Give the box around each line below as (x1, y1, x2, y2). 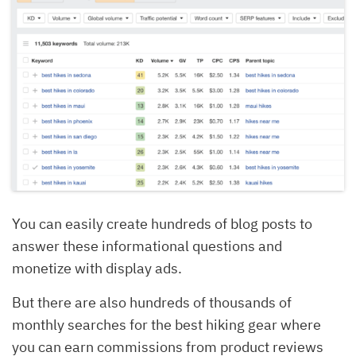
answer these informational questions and (12, 237, 282, 256)
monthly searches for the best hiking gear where (12, 315, 321, 335)
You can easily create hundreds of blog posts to (12, 215, 312, 234)
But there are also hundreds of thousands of (12, 293, 292, 312)
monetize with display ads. (12, 259, 182, 278)
